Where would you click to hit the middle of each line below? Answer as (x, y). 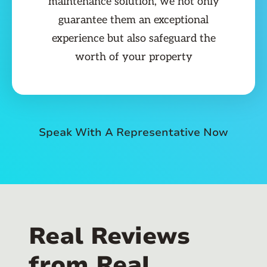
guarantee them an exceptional (133, 20)
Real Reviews (109, 237)
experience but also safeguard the (133, 39)
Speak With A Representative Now (133, 133)
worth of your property (133, 57)
